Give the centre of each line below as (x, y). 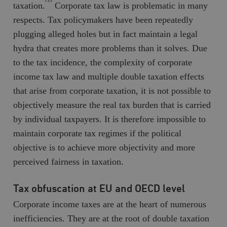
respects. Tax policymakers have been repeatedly (103, 20)
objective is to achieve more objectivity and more (104, 147)
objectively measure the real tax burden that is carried (112, 105)
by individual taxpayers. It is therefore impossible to (110, 119)
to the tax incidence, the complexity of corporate (103, 62)
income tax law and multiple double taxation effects (109, 76)
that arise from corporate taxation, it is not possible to (112, 90)
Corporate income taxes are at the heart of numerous (110, 204)
